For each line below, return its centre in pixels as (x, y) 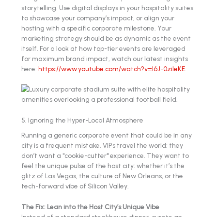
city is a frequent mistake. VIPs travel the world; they (102, 145)
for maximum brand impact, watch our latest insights (105, 58)
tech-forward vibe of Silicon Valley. (75, 186)
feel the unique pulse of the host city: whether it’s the (103, 165)
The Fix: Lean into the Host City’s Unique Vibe (90, 207)
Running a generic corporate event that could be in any (107, 135)
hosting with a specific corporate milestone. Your (96, 28)
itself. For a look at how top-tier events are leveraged (103, 48)
